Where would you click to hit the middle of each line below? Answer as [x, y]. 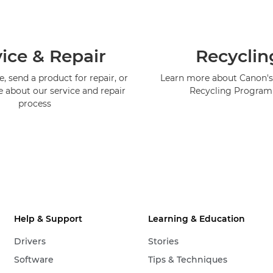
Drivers [30, 242]
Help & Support [48, 219]
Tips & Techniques [188, 260]
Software [34, 260]
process [35, 104]
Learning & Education [197, 219]
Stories [164, 242]
